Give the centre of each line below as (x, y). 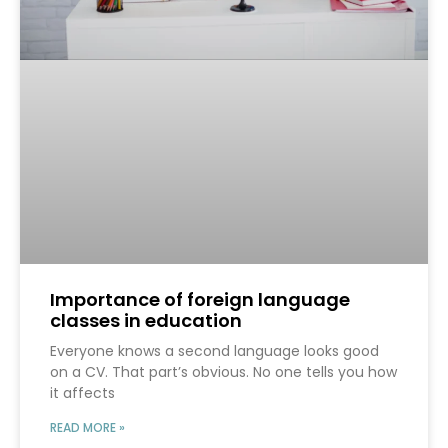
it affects (82, 393)
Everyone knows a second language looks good (214, 351)
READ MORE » (87, 428)
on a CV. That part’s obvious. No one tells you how (223, 372)
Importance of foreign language (200, 300)
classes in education (146, 321)
